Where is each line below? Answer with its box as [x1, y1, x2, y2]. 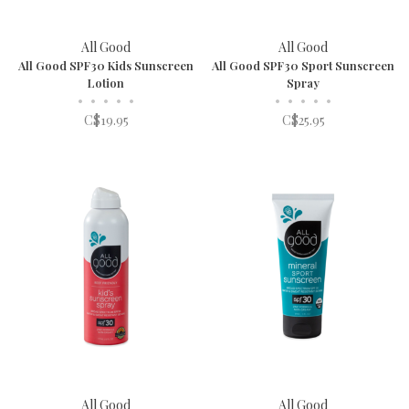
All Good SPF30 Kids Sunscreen [18, 57, 194, 73]
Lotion [88, 74, 124, 90]
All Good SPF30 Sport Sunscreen [212, 57, 394, 73]
